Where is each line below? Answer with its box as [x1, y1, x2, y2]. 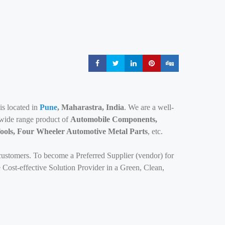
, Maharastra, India [57, 103, 124, 111]
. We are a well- [124, 103, 174, 111]
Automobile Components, [70, 115, 157, 124]
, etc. [148, 127, 165, 136]
